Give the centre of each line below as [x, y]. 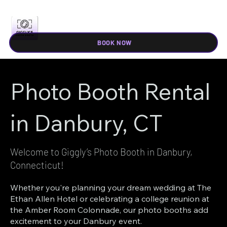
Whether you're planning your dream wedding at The [111, 187]
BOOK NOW [115, 43]
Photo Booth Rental [110, 91]
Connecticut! [37, 165]
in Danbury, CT [87, 123]
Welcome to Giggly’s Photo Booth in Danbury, [102, 152]
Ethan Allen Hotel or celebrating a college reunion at [110, 198]
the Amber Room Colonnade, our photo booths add [109, 210]
